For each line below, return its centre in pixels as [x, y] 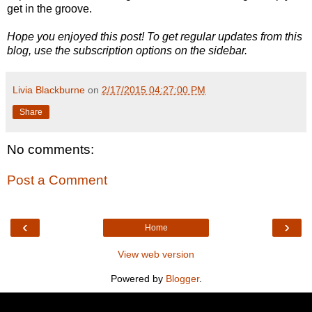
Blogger [182, 279]
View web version [156, 255]
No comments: [50, 150]
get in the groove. [49, 9]
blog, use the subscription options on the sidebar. [127, 51]
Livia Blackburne [49, 90]
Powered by [138, 279]
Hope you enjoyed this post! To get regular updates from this [155, 37]
